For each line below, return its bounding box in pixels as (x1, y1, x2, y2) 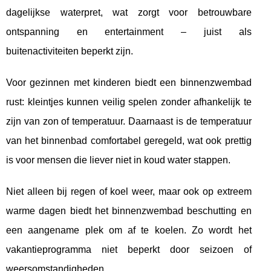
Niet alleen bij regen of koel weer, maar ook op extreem (6, 186, 252, 197)
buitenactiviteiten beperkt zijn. (6, 45, 133, 56)
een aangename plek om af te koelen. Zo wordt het (6, 224, 252, 235)
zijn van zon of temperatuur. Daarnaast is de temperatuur (6, 116, 252, 126)
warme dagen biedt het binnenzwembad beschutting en (6, 205, 252, 216)
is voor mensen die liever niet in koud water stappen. (6, 154, 230, 165)
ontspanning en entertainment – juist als (6, 26, 252, 37)
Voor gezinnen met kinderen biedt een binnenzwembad (6, 77, 252, 88)
